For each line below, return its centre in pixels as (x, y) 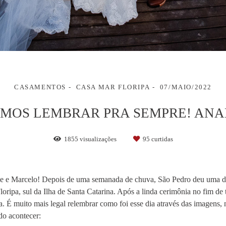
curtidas (161, 139)
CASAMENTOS (40, 87)
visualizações (98, 139)
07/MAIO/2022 (186, 87)
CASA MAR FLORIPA (113, 87)
